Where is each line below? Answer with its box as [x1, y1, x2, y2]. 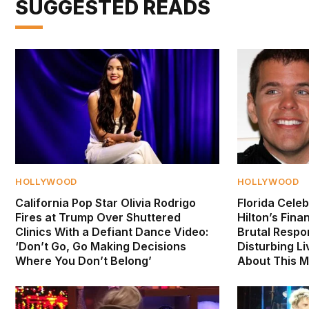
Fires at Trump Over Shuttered [15, 210, 181, 224]
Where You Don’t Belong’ [15, 253, 152, 268]
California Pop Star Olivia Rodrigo [15, 195, 196, 210]
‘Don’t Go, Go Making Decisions [15, 239, 186, 253]
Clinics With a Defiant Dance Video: [15, 224, 208, 239]
